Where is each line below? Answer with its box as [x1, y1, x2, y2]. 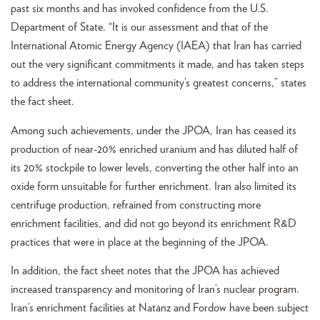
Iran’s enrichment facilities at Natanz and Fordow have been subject [11, 302, 309, 314]
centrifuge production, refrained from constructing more [11, 199, 261, 211]
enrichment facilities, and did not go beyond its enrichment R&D [11, 217, 296, 229]
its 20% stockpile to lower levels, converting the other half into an [11, 161, 299, 174]
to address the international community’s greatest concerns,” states [11, 77, 306, 89]
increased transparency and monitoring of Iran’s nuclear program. [11, 284, 299, 296]
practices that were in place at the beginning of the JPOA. [11, 236, 269, 248]
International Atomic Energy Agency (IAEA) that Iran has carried [11, 40, 301, 52]
